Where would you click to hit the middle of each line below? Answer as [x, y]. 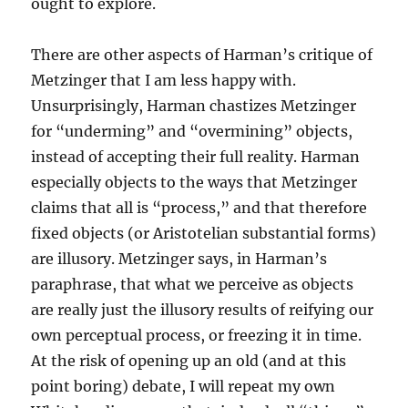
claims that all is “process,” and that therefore [199, 208]
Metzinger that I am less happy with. [164, 81]
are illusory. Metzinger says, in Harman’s [179, 259]
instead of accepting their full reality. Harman [196, 157]
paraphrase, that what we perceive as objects [193, 285]
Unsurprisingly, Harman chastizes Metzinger [194, 106]
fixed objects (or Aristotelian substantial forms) [204, 234]
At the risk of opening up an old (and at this [189, 361]
